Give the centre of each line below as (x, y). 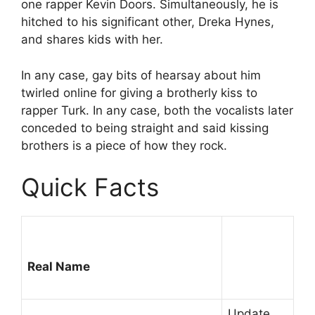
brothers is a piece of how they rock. (124, 145)
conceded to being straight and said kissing (145, 128)
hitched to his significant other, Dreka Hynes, (148, 22)
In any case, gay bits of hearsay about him (141, 75)
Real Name (59, 266)
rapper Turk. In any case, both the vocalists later (157, 110)
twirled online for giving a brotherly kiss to (139, 92)
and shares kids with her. (92, 39)
